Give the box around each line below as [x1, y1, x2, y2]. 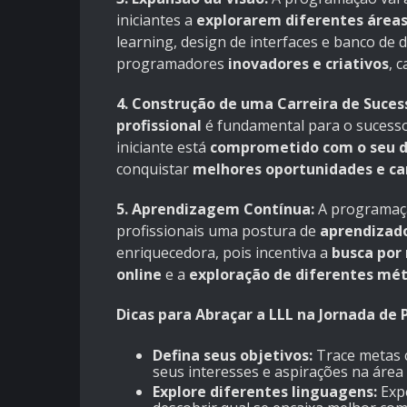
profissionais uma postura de [116, 221, 320, 242]
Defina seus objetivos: [153, 345, 313, 366]
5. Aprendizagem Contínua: [116, 199, 314, 220]
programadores [116, 54, 228, 74]
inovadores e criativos [228, 54, 389, 74]
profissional [116, 115, 202, 136]
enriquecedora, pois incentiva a [116, 243, 332, 263]
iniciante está [116, 137, 210, 158]
